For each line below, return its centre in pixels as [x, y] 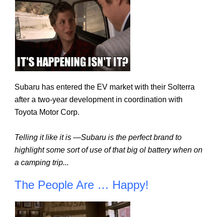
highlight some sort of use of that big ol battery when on [108, 150]
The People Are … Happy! [82, 185]
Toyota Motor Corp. [47, 112]
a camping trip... [42, 162]
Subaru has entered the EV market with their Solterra [105, 87]
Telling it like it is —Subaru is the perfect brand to [98, 137]
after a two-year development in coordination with [99, 99]
